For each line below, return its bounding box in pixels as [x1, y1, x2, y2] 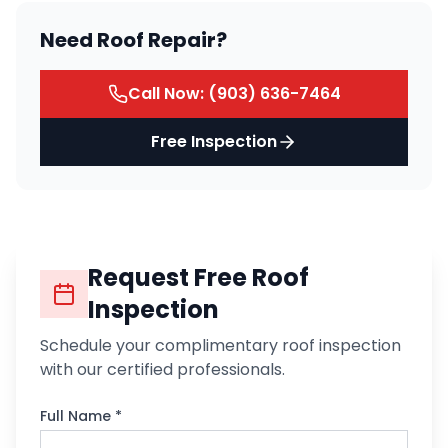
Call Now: [127, 82, 208, 105]
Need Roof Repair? [40, 26, 227, 54]
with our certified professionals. [40, 358, 285, 381]
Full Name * [40, 406, 122, 426]
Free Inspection [151, 130, 277, 153]
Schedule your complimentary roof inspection [40, 334, 401, 357]
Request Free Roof [88, 261, 309, 294]
